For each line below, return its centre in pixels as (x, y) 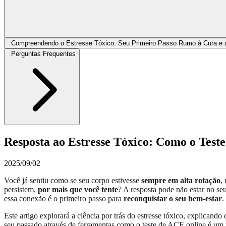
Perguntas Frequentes (43, 53)
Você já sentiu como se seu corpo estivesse (73, 180)
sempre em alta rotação (181, 180)
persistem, (21, 189)
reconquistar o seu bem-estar (173, 198)
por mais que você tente (78, 189)
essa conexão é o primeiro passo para (64, 198)
